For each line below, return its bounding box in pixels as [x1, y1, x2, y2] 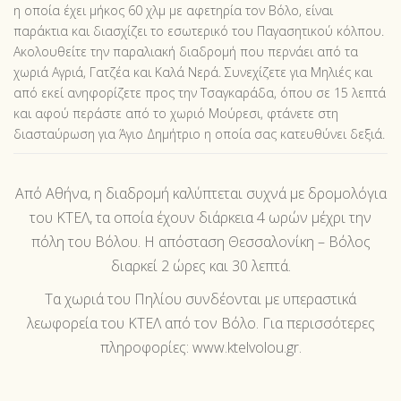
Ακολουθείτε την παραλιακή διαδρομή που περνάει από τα [13, 43, 358, 60]
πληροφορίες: [99, 337, 192, 357]
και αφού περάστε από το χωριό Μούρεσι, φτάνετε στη [13, 105, 338, 122]
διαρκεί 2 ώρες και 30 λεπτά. [110, 256, 291, 276]
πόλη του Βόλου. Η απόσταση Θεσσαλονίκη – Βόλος [30, 232, 371, 252]
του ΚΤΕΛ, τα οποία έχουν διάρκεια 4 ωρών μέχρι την [30, 208, 371, 227]
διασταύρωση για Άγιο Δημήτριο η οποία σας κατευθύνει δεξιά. [13, 125, 385, 142]
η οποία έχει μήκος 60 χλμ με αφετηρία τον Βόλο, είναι [13, 2, 333, 19]
